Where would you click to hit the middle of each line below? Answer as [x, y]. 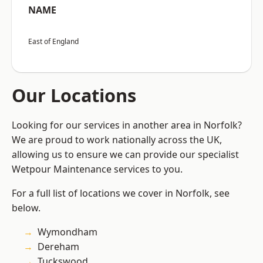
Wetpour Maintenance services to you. [97, 169]
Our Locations [74, 95]
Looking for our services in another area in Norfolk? [127, 125]
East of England [53, 42]
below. [26, 208]
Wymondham [68, 232]
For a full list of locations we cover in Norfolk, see [121, 193]
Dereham [58, 247]
